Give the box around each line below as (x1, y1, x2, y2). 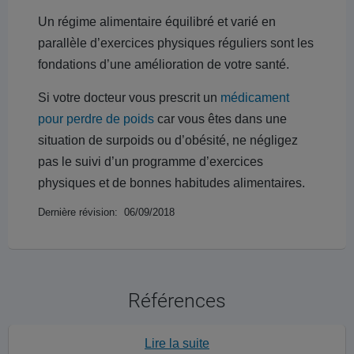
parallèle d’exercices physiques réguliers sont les (38, 36, 314, 50)
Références (128, 289, 226, 312)
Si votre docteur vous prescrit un (38, 91, 220, 104)
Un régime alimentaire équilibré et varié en (38, 15, 276, 28)
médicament (220, 91, 289, 104)
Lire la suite (145, 337, 209, 350)
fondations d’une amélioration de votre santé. (38, 58, 289, 71)
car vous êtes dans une (154, 112, 287, 126)
